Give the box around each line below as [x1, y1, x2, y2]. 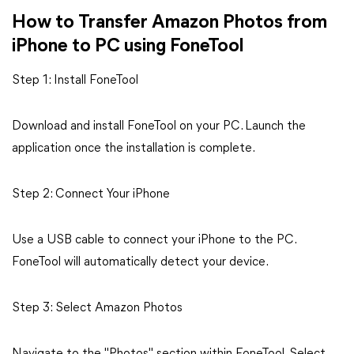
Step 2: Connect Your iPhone [12, 188, 170, 201]
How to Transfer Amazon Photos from [12, 13, 327, 32]
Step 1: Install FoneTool [12, 74, 138, 87]
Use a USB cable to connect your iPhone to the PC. [12, 234, 296, 247]
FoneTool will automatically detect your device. [12, 256, 269, 269]
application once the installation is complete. [12, 142, 255, 155]
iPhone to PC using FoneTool [12, 37, 243, 56]
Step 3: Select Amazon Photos [12, 302, 183, 314]
